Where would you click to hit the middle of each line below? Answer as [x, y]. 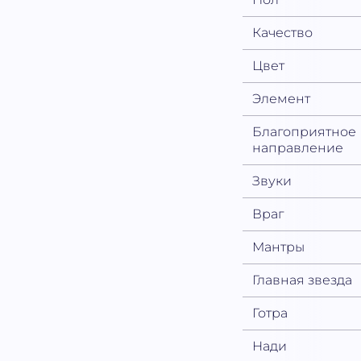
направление [298, 148]
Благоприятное [305, 132]
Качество [283, 33]
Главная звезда [303, 280]
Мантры [279, 247]
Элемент [282, 99]
